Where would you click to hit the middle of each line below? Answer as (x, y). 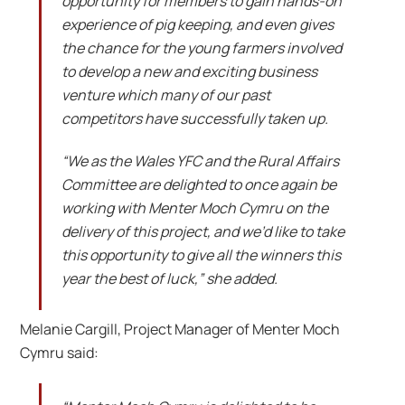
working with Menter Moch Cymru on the (194, 207)
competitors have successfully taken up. (194, 118)
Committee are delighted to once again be (198, 184)
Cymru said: (60, 353)
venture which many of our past (165, 94)
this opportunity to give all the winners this (201, 254)
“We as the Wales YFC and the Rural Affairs (200, 160)
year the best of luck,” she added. (169, 278)
